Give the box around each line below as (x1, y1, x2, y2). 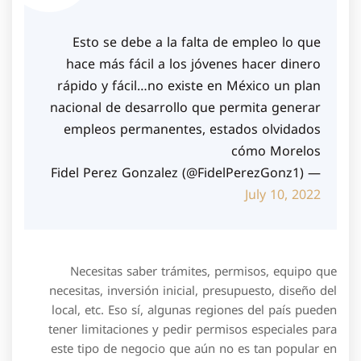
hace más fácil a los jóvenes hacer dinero (66, 52, 321, 77)
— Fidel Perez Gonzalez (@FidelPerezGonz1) (304, 160, 321, 185)
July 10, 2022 (245, 182, 321, 207)
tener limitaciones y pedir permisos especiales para (48, 318, 337, 341)
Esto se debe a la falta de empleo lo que (73, 30, 321, 55)
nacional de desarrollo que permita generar (50, 95, 321, 120)
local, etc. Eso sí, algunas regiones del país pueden (52, 299, 337, 322)
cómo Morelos (231, 139, 321, 164)
